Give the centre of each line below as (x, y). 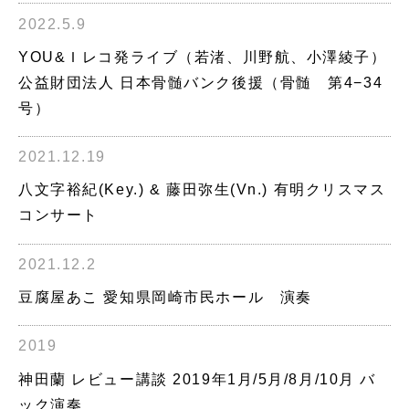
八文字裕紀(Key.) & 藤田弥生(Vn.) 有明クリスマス (202, 190)
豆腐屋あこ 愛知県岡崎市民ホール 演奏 (165, 297)
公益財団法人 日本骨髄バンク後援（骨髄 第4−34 (201, 82)
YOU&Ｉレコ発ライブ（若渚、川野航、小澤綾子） (203, 57)
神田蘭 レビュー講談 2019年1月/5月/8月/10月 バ (198, 379)
